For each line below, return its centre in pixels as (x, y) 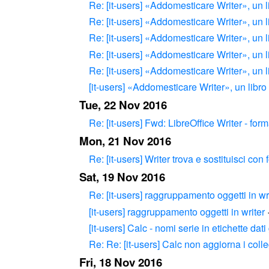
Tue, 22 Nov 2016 (123, 105)
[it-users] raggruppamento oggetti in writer (177, 211)
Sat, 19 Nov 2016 (122, 177)
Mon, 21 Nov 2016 (125, 141)
